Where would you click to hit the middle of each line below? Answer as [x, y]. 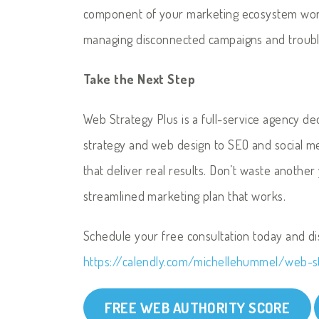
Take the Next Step [140, 79]
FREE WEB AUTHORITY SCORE [197, 307]
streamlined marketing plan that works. [185, 195]
